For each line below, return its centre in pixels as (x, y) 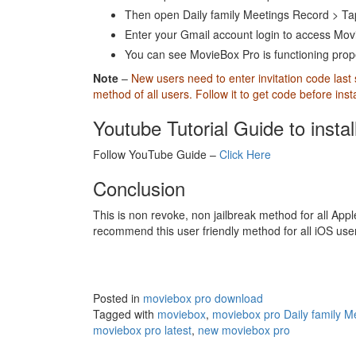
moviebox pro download (203, 298)
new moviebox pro (244, 330)
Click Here (245, 155)
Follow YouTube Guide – (156, 155)
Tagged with (125, 314)
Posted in (118, 298)
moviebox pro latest (142, 330)
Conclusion (139, 188)
